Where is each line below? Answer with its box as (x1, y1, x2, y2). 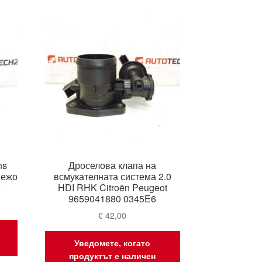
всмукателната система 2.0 (53, 169, 171, 183)
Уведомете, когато (74, 236, 151, 249)
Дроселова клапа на (68, 158, 157, 172)
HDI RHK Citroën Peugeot (57, 180, 167, 194)
